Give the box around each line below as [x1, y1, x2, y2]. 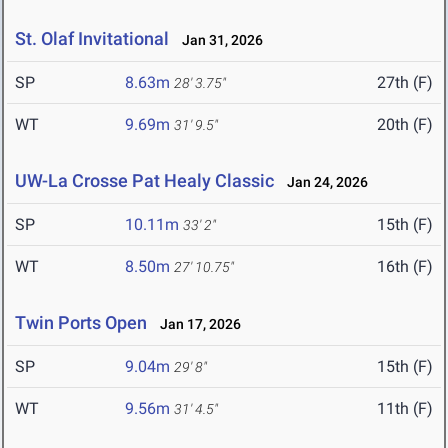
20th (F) [377, 115, 433, 135]
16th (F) [377, 257, 433, 277]
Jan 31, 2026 [173, 32, 263, 49]
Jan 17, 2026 [151, 316, 241, 333]
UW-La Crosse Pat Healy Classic [15, 170, 274, 192]
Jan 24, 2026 [278, 174, 368, 191]
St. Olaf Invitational [15, 28, 169, 50]
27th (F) [377, 73, 433, 93]
